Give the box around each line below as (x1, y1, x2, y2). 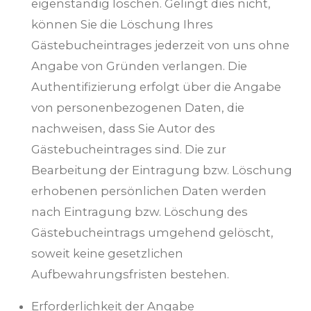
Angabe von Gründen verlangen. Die (31, 58, 247, 73)
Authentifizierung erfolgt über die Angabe (31, 79, 281, 94)
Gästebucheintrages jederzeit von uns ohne (31, 37, 289, 52)
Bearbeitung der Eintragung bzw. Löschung (31, 162, 292, 177)
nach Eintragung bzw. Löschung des (31, 204, 248, 219)
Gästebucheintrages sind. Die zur (31, 142, 226, 156)
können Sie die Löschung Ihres (31, 17, 213, 31)
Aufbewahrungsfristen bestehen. (31, 267, 229, 281)
